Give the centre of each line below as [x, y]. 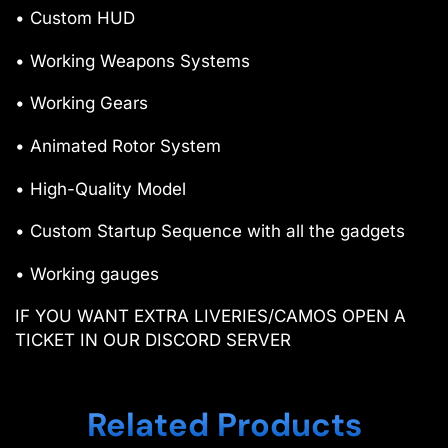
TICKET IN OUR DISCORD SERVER [153, 340]
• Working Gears [81, 103]
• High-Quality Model [100, 188]
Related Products [224, 424]
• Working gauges [87, 273]
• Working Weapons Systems [132, 60]
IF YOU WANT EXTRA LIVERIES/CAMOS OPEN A [210, 316]
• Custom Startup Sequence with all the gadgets [210, 231]
